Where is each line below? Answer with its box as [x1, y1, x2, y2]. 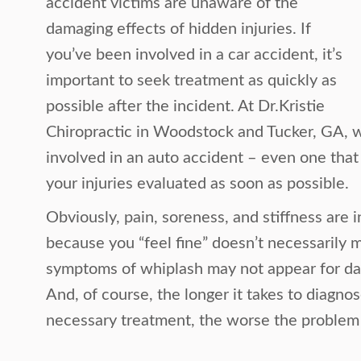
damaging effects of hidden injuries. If [46, 21, 312, 37]
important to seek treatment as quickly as [46, 73, 338, 89]
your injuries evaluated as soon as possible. [46, 176, 350, 192]
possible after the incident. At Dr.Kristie [46, 98, 326, 114]
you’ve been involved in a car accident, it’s [46, 47, 343, 63]
